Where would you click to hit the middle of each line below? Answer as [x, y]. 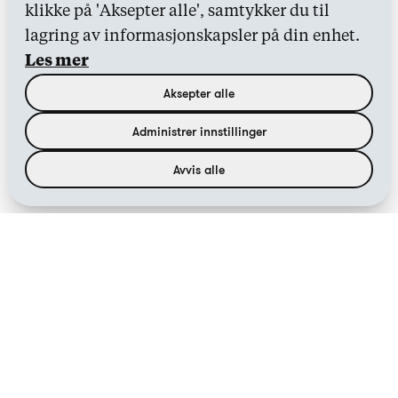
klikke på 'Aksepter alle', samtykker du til [177, 12]
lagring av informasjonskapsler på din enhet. [192, 36]
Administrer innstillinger [199, 131]
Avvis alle [199, 169]
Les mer [57, 61]
